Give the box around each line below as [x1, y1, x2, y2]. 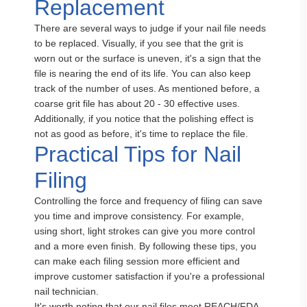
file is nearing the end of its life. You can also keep [34, 68, 251, 79]
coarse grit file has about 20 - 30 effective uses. [34, 98, 240, 109]
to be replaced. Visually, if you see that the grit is [34, 38, 243, 49]
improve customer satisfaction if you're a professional [34, 271, 265, 282]
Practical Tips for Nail [34, 142, 241, 167]
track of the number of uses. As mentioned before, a [34, 83, 260, 94]
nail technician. [34, 286, 99, 297]
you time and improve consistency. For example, [34, 210, 244, 221]
